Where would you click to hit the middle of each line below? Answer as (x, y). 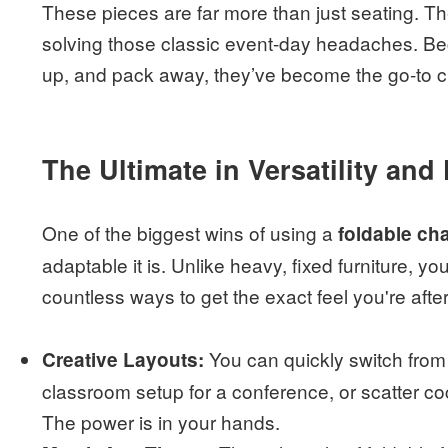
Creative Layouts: (123, 360)
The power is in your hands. (161, 422)
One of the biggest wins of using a (190, 233)
